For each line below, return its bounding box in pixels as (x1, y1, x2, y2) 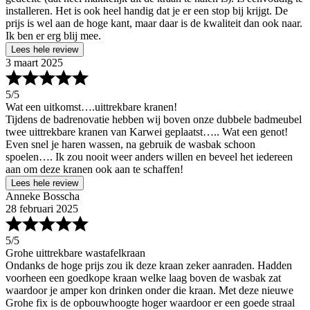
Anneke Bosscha (6, 190, 80, 203)
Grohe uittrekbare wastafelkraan (6, 247, 145, 259)
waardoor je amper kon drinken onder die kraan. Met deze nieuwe (6, 284, 293, 297)
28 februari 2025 (6, 203, 78, 215)
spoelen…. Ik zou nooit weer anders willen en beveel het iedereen (6, 151, 293, 163)
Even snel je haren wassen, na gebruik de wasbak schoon (6, 138, 255, 151)
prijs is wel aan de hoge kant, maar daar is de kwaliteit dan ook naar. (6, 17, 302, 30)
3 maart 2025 (6, 57, 63, 69)
